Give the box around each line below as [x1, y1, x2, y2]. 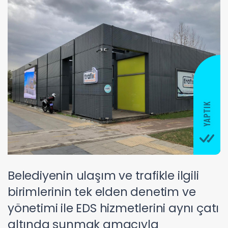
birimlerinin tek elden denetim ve [8, 183, 196, 200]
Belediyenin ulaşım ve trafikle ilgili [8, 167, 199, 184]
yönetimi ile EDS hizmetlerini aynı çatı [8, 199, 219, 216]
